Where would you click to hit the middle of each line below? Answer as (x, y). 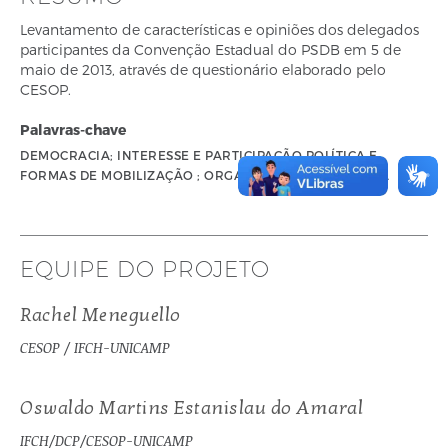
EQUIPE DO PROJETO (145, 269)
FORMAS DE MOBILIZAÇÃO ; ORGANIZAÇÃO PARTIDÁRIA (204, 175)
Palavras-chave (73, 129)
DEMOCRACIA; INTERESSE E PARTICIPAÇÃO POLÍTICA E (199, 155)
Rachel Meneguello (100, 315)
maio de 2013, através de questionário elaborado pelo (203, 69)
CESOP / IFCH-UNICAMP (95, 347)
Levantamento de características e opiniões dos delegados (219, 29)
